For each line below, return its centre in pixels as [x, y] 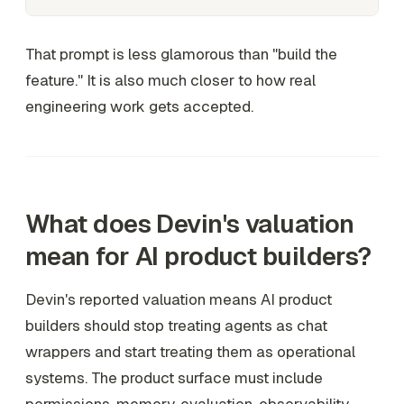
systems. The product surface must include [174, 377]
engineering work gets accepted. [139, 106]
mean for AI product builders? [198, 256]
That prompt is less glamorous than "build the [181, 54]
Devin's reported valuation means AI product [179, 299]
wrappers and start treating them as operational [190, 351]
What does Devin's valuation [190, 223]
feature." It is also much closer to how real [170, 80]
